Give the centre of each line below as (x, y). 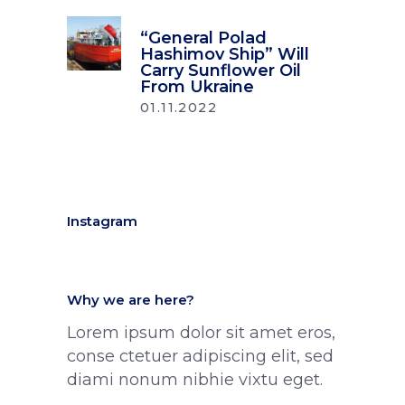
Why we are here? (131, 300)
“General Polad (203, 38)
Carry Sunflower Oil (221, 71)
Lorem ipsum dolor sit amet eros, (201, 333)
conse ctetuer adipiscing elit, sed (200, 357)
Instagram (102, 221)
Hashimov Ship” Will (225, 55)
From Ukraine (197, 87)
